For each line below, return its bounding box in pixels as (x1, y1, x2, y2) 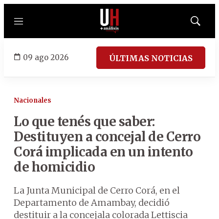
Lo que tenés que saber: (14, 113, 155, 130)
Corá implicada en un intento (14, 144, 193, 160)
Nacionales (14, 96, 51, 105)
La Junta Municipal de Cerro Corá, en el (14, 185, 180, 196)
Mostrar (195, 20, 217, 28)
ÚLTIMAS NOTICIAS (109, 53, 193, 63)
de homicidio (14, 159, 95, 175)
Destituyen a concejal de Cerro (14, 129, 200, 145)
